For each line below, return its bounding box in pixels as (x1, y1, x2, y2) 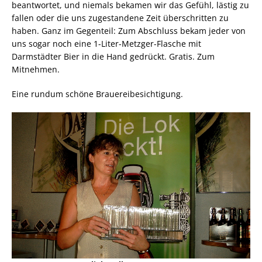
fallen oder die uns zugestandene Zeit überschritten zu (12, 12, 229, 23)
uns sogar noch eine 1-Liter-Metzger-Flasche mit (12, 37, 201, 49)
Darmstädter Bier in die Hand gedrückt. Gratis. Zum (12, 50, 215, 62)
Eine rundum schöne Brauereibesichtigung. (12, 88, 183, 99)
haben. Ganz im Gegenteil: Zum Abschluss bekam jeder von (12, 25, 246, 36)
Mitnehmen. (12, 63, 60, 75)
